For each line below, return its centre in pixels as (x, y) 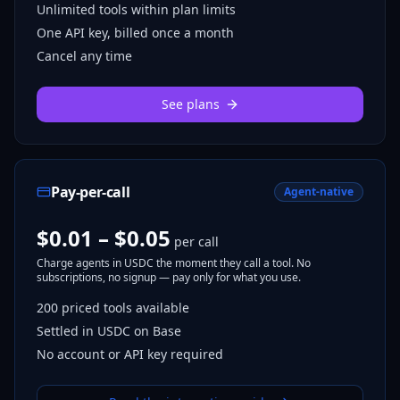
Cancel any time (84, 56)
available (161, 308)
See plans (190, 104)
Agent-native (319, 192)
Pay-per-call (91, 192)
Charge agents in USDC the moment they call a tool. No (174, 263)
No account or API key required (130, 354)
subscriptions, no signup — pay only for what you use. (169, 277)
